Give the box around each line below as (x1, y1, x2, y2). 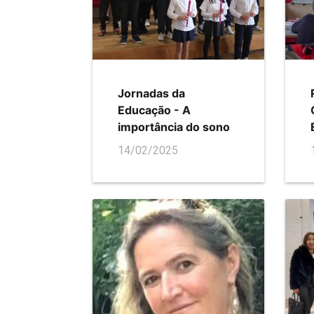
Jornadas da (118, 86, 185, 100)
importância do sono (118, 120, 230, 134)
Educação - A (118, 103, 191, 117)
